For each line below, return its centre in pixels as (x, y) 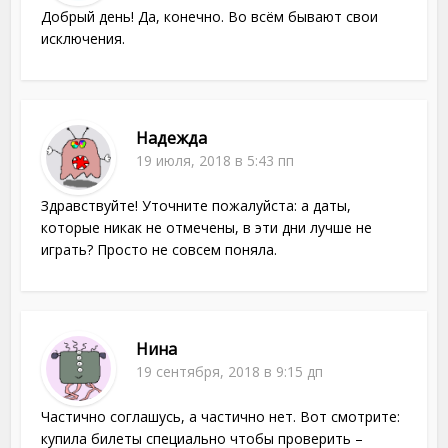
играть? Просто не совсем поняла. (159, 250)
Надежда (172, 138)
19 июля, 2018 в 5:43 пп (215, 161)
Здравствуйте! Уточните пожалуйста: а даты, (196, 206)
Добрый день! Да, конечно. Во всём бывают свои (210, 17)
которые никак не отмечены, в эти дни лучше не (207, 228)
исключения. (83, 39)
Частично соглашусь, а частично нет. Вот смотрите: (221, 417)
